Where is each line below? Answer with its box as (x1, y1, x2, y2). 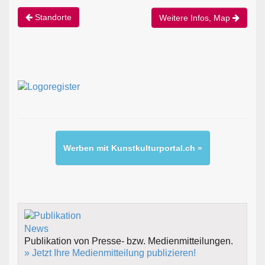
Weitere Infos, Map (159, 13, 232, 23)
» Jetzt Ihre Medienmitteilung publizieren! (24, 247, 196, 258)
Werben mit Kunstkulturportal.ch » (63, 143, 202, 153)
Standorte (33, 12, 72, 22)
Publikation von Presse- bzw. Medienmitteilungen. (24, 235, 233, 246)
